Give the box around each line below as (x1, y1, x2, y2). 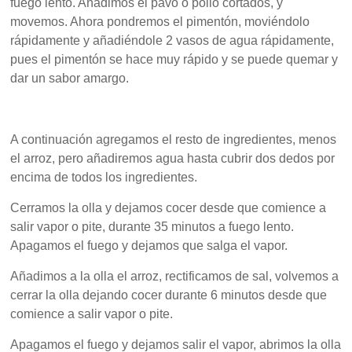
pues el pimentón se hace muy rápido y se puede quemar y (10, 53, 339, 66)
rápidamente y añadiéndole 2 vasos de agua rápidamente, (10, 34, 335, 47)
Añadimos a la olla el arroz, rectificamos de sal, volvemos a (10, 269, 339, 283)
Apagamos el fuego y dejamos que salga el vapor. (10, 239, 288, 252)
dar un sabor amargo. (10, 71, 130, 85)
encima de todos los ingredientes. (10, 170, 198, 184)
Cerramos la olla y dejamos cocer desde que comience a (10, 201, 327, 214)
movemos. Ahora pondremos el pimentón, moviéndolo (10, 15, 310, 28)
